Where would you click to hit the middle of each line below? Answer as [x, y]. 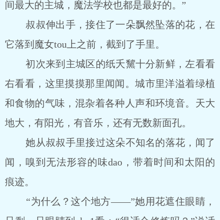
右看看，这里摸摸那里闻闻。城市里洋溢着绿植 [110, 83]
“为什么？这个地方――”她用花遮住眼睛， [110, 201]
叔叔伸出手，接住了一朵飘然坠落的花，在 [110, 25]
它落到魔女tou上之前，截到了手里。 [85, 44]
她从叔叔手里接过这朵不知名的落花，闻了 [110, 142]
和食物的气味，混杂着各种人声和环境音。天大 [110, 103]
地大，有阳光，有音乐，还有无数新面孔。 [98, 123]
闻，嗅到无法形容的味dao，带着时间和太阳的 [110, 162]
